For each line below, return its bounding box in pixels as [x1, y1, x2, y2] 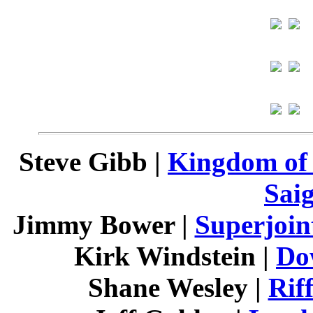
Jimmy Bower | [12, 210, 195, 240]
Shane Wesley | [87, 272, 268, 303]
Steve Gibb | [19, 147, 168, 177]
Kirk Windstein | [74, 241, 276, 271]
